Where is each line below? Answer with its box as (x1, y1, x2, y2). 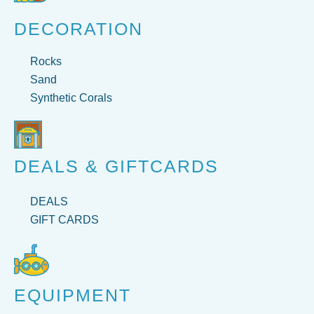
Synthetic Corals (29, 92, 112, 104)
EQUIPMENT (14, 285, 131, 306)
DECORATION (14, 19, 143, 39)
